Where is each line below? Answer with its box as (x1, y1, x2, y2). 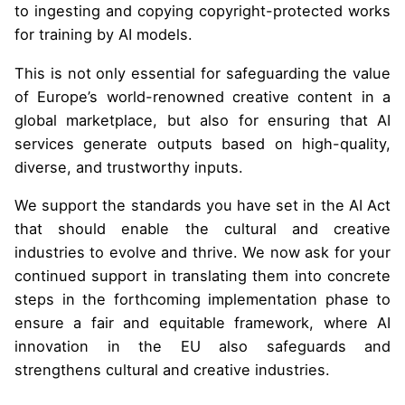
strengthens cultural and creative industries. (14, 361, 330, 380)
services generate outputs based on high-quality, (14, 134, 391, 153)
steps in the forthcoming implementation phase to (14, 290, 391, 309)
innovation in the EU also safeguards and (14, 337, 391, 356)
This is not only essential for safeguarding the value (14, 63, 391, 82)
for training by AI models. (14, 25, 193, 44)
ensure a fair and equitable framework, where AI (14, 314, 391, 333)
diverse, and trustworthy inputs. (14, 157, 243, 176)
